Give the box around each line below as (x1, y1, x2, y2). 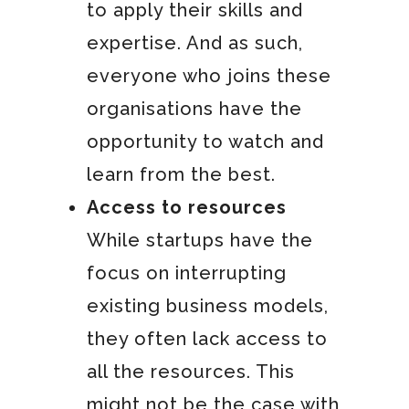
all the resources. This (86, 360, 295, 383)
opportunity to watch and (86, 130, 324, 152)
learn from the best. (86, 163, 276, 185)
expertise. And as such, (86, 31, 303, 54)
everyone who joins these (86, 64, 331, 87)
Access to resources (86, 195, 287, 218)
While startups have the (86, 228, 313, 251)
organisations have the (86, 97, 302, 120)
